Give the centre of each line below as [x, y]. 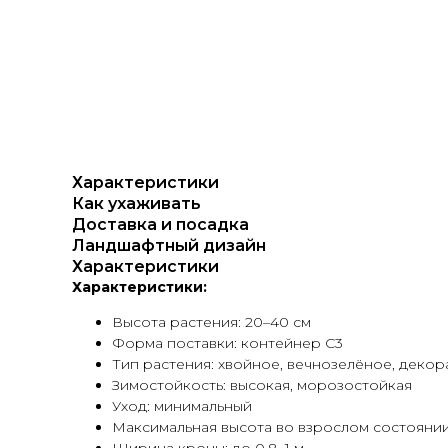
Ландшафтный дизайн [169, 245]
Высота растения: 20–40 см [211, 322]
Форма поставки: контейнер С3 [227, 343]
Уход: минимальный [182, 406]
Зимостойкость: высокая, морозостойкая [262, 385]
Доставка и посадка [160, 224]
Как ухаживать [136, 203]
